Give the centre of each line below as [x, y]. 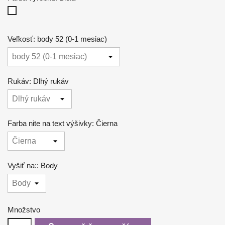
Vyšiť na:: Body [33, 165]
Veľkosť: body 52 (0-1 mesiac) [57, 39]
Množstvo [24, 209]
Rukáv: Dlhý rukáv [38, 81]
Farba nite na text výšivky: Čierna [63, 123]
